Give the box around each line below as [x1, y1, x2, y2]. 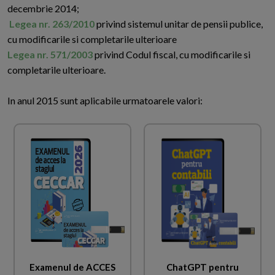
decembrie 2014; [7, 2, 79, 15]
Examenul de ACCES [29, 261, 115, 273]
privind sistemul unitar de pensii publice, [96, 18, 263, 30]
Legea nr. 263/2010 [9, 18, 95, 30]
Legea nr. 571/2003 [7, 48, 95, 61]
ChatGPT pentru [166, 261, 239, 273]
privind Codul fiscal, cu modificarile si [95, 48, 250, 61]
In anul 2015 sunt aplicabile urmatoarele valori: [7, 95, 203, 107]
